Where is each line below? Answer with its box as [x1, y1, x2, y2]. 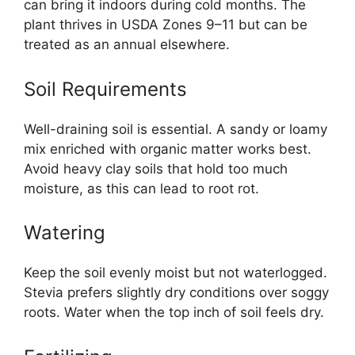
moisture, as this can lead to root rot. [24, 180, 259, 197]
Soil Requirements [24, 77, 187, 101]
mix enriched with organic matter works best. [24, 140, 311, 157]
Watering [24, 221, 105, 245]
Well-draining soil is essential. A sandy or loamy [24, 120, 327, 137]
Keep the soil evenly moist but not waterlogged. [24, 265, 327, 281]
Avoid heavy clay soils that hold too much [24, 160, 288, 177]
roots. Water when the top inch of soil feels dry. [24, 304, 324, 321]
